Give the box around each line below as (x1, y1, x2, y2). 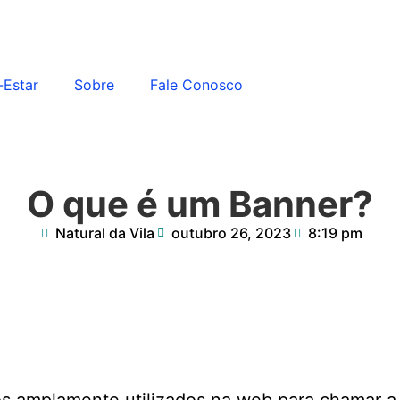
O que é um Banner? (27, 182, 373, 226)
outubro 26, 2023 (171, 224, 291, 242)
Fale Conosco (150, 76, 243, 94)
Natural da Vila (54, 224, 154, 242)
